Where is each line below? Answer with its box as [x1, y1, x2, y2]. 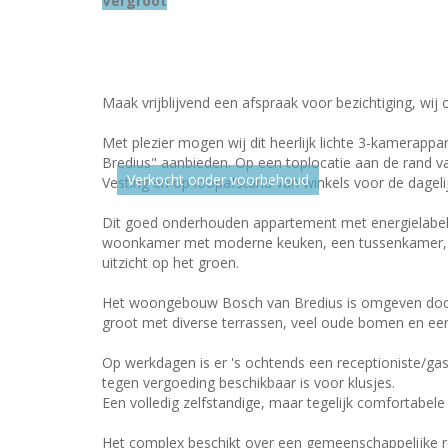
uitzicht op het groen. [102, 253, 239, 272]
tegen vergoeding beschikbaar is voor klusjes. [102, 373, 395, 392]
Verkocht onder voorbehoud [127, 170, 309, 189]
